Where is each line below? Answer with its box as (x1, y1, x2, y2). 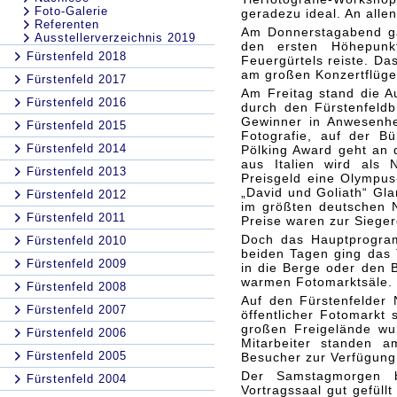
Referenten (35, 18, 99, 31)
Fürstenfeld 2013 (27, 165, 127, 178)
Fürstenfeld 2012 (27, 188, 127, 201)
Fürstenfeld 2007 (27, 303, 127, 316)
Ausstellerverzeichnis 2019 (35, 31, 196, 44)
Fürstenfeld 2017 (27, 73, 127, 86)
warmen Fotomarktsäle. (241, 275, 393, 289)
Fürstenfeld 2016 (27, 96, 127, 109)
